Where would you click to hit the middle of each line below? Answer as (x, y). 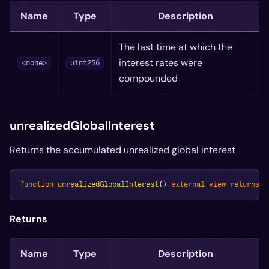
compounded (148, 78)
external (188, 184)
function (37, 184)
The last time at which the (176, 47)
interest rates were (161, 62)
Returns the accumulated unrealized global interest (122, 150)
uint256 (85, 63)
